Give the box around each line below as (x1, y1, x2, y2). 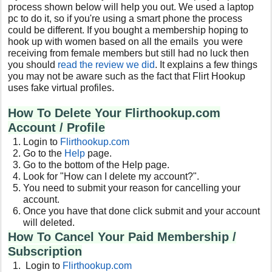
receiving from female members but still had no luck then (8, 47, 250, 58)
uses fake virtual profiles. (8, 82, 115, 93)
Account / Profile (8, 120, 106, 134)
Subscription (8, 244, 83, 258)
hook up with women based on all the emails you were (8, 36, 243, 47)
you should (8, 59, 58, 70)
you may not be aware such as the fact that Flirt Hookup (8, 70, 246, 81)
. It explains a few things (155, 59, 258, 70)
